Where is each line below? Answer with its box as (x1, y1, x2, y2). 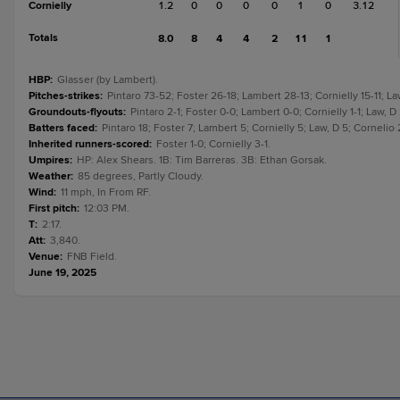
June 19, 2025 (29, 266, 96, 279)
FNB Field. (67, 250, 117, 263)
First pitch (29, 202, 77, 215)
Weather (29, 170, 71, 183)
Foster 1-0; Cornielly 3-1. (156, 137, 271, 151)
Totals (29, 31, 58, 45)
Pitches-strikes (29, 89, 100, 103)
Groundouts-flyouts (29, 105, 123, 119)
